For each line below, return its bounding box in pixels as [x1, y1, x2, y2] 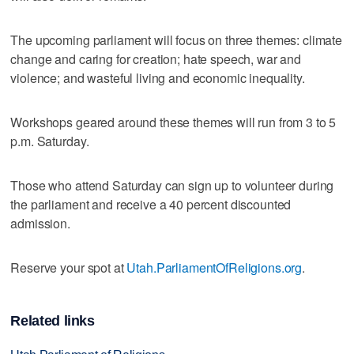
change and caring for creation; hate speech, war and [10, 49, 302, 68]
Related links [10, 313, 95, 330]
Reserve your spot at [10, 258, 127, 277]
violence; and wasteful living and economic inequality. [10, 68, 305, 87]
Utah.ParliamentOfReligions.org [126, 258, 303, 277]
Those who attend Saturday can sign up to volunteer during [10, 175, 334, 194]
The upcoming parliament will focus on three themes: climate [10, 30, 343, 49]
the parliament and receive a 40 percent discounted [10, 194, 292, 213]
